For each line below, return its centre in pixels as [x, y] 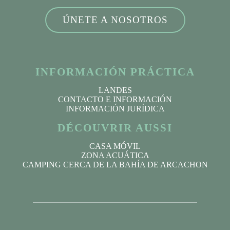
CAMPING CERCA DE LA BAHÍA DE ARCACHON [115, 164]
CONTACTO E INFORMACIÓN [115, 99]
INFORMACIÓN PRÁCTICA [115, 71]
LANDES [115, 90]
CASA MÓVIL [115, 146]
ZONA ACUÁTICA [115, 155]
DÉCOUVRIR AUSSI [115, 127]
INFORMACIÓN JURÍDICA [115, 108]
